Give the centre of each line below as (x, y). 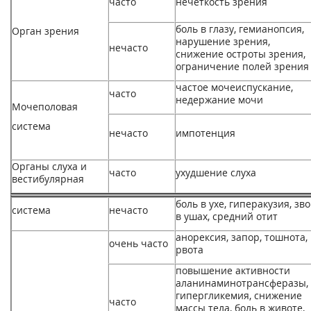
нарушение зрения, (223, 41)
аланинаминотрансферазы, (242, 283)
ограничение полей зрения (242, 66)
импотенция (205, 133)
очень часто (138, 243)
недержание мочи (219, 100)
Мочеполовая (45, 107)
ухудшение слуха (216, 173)
